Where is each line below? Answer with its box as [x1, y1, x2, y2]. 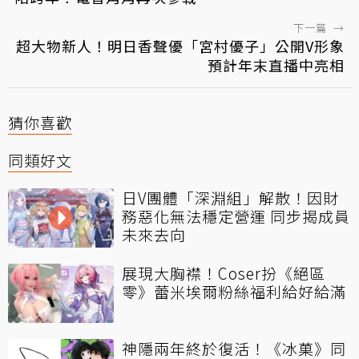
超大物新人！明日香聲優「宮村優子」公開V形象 [16, 34, 345, 56]
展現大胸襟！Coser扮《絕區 [122, 261, 325, 284]
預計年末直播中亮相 [208, 54, 345, 75]
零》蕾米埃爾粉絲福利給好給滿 [122, 280, 346, 302]
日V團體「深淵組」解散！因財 [122, 186, 339, 208]
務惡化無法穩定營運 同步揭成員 [122, 204, 350, 227]
